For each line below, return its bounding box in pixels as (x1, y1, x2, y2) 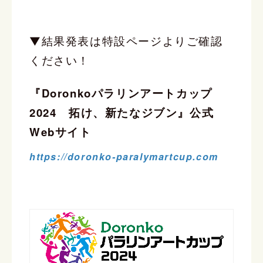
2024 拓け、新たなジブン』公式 (29, 104, 214, 120)
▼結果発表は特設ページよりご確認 (29, 33, 223, 49)
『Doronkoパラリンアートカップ (29, 85, 213, 101)
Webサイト (29, 123, 92, 140)
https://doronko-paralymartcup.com (29, 149, 218, 163)
